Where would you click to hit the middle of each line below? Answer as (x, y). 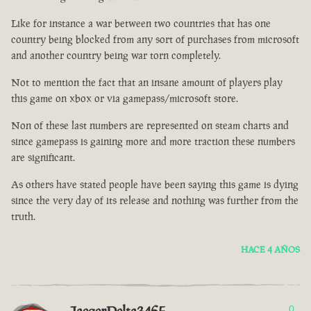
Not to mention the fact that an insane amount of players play (147, 83)
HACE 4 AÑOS (270, 250)
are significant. (43, 158)
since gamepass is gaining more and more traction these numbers (153, 142)
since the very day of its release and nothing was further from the (155, 201)
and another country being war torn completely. (116, 56)
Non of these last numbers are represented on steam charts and (150, 126)
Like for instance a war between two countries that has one (141, 24)
